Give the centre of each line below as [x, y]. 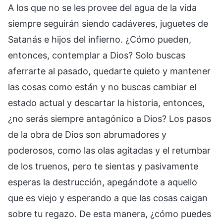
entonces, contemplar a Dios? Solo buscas [97, 55]
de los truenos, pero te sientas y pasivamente [103, 166]
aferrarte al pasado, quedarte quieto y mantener [109, 71]
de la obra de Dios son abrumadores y [87, 134]
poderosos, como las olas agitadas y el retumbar [109, 150]
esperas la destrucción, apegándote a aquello [103, 182]
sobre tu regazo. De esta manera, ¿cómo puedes [110, 214]
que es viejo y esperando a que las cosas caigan [108, 198]
